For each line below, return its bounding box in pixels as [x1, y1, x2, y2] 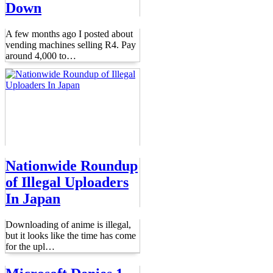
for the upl [5, 241, 45, 252]
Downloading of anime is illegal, [5, 219, 131, 230]
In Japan [5, 190, 60, 207]
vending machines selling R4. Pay [5, 40, 136, 51]
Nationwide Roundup [5, 157, 138, 174]
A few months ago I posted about [5, 29, 133, 40]
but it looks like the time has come [5, 230, 136, 241]
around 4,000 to [5, 51, 66, 62]
